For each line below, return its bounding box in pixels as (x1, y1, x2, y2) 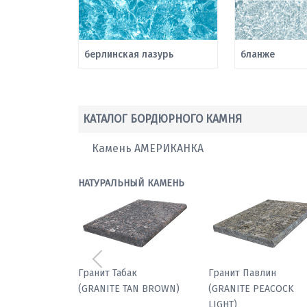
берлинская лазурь (84, 48, 173, 60)
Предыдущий (96, 260, 164, 273)
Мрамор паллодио (78, 267, 160, 279)
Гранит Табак (208, 267, 267, 279)
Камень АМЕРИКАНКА (92, 141, 204, 155)
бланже (241, 48, 275, 60)
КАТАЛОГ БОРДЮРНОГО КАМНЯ (83, 112, 242, 125)
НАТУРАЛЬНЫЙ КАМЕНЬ (78, 177, 184, 189)
